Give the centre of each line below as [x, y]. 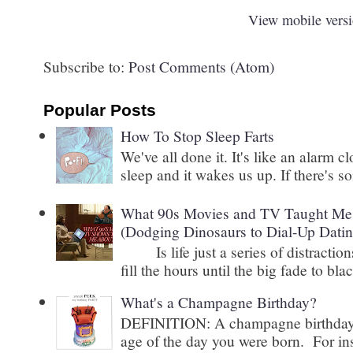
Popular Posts [100, 110]
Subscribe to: [86, 66]
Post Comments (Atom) [201, 66]
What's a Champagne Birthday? [219, 302]
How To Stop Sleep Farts [198, 136]
